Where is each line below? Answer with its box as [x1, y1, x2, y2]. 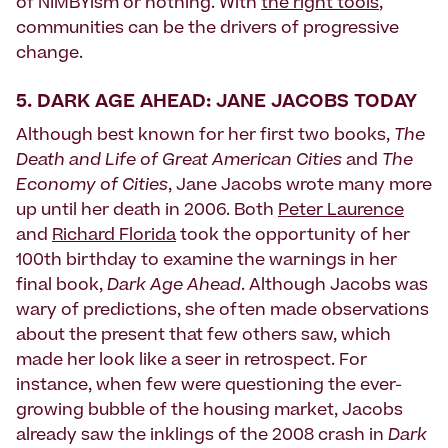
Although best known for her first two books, [16, 128, 394, 145]
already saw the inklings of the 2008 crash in [16, 428, 388, 445]
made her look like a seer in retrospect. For [16, 353, 367, 370]
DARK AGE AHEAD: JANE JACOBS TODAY [37, 94, 417, 113]
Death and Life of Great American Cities [16, 153, 342, 170]
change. [16, 46, 83, 63]
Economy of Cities [16, 178, 168, 195]
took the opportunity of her [176, 228, 410, 245]
